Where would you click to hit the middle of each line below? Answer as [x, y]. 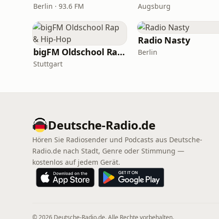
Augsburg [154, 6]
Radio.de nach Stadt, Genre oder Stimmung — [108, 151]
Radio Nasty [164, 40]
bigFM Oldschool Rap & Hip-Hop [121, 52]
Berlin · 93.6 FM [59, 6]
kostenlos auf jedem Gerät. [76, 162]
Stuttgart [48, 64]
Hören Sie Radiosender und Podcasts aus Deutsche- [117, 140]
